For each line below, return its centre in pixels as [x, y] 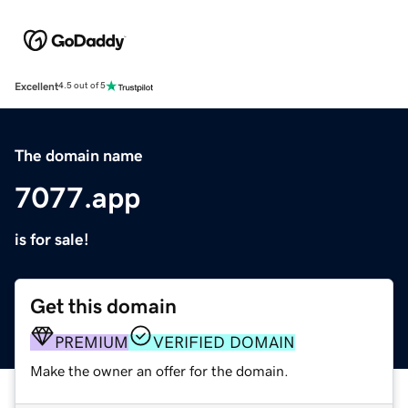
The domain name [79, 155]
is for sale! [52, 239]
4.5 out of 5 [82, 86]
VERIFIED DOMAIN [224, 342]
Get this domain [103, 306]
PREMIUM [92, 342]
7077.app [77, 197]
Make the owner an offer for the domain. [159, 370]
